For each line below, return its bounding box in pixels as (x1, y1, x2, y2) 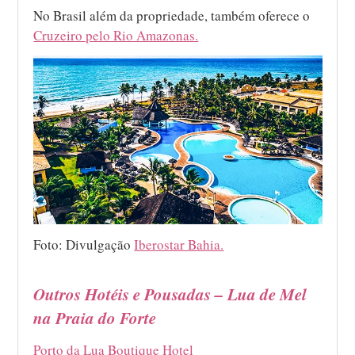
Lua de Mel (227, 281, 307, 306)
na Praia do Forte (33, 305, 157, 330)
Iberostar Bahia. (134, 235, 224, 254)
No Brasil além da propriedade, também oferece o (33, 6, 311, 25)
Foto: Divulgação (33, 235, 135, 254)
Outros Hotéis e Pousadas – (33, 281, 228, 306)
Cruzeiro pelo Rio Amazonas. (33, 26, 199, 45)
